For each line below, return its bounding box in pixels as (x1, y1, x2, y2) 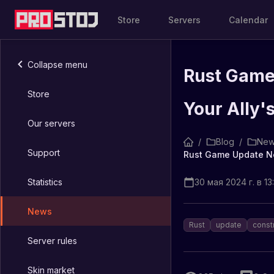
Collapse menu (28, 59, 87, 70)
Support (28, 147, 60, 158)
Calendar (229, 14, 268, 25)
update (216, 220, 242, 229)
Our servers (28, 117, 75, 128)
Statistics (28, 176, 62, 187)
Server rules (28, 235, 77, 246)
